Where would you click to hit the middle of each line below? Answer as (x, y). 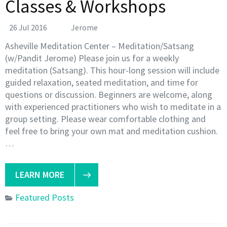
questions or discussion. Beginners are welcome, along (109, 94)
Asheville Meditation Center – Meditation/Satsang (100, 46)
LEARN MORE (40, 174)
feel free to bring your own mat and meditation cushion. (111, 131)
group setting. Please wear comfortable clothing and (105, 119)
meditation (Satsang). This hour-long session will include (112, 70)
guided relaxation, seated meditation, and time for (102, 82)
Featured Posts (45, 197)
